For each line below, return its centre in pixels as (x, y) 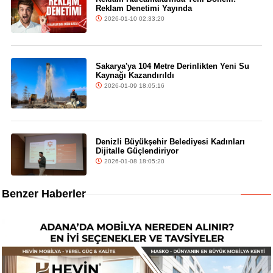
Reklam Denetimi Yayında (144, 8)
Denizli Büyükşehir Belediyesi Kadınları (170, 141)
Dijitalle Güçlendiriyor (137, 151)
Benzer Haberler (44, 194)
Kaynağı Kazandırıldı (135, 76)
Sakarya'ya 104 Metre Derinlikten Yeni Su (172, 66)
